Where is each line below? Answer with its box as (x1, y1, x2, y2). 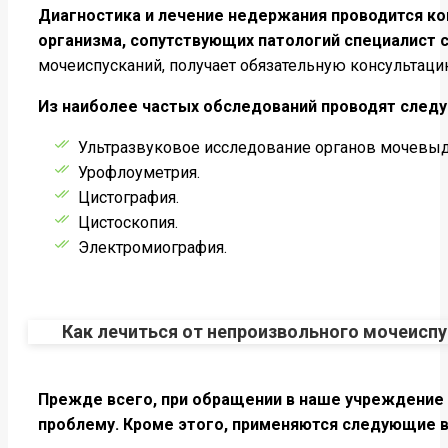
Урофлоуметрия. (78, 162, 200, 182)
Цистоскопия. (78, 212, 178, 232)
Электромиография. (78, 237, 227, 257)
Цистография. (78, 187, 179, 207)
